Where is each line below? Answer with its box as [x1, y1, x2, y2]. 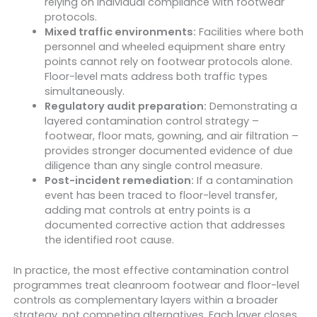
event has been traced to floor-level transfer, [44, 188, 277, 203]
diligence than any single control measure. [44, 158, 263, 173]
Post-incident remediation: [44, 173, 194, 188]
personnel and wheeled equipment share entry [44, 40, 285, 54]
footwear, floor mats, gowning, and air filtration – [44, 129, 299, 144]
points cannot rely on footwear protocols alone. [44, 54, 292, 69]
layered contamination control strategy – [44, 114, 259, 129]
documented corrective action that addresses [44, 218, 285, 233]
